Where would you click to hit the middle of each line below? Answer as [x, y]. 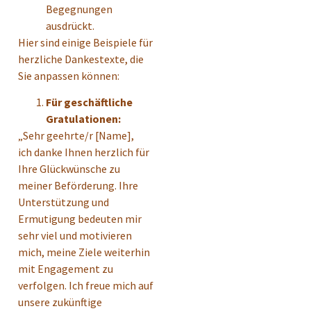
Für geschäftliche [89, 102]
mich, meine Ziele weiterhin [84, 252]
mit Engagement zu [66, 269]
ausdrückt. [70, 25]
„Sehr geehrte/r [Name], [76, 136]
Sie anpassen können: [69, 75]
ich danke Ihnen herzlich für [84, 152]
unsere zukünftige [60, 302]
